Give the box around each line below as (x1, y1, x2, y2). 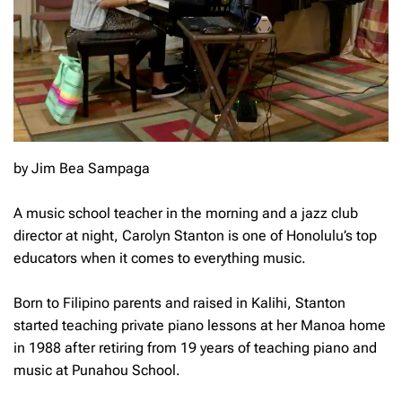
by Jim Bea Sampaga (13, 159, 150, 177)
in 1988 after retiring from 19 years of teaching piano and (13, 338, 377, 356)
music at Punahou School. (13, 361, 180, 379)
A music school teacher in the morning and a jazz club (13, 204, 358, 222)
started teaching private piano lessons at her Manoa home (13, 316, 386, 334)
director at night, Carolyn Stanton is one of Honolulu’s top (13, 226, 377, 244)
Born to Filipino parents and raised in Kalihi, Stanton (13, 293, 345, 311)
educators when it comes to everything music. (13, 249, 306, 267)
